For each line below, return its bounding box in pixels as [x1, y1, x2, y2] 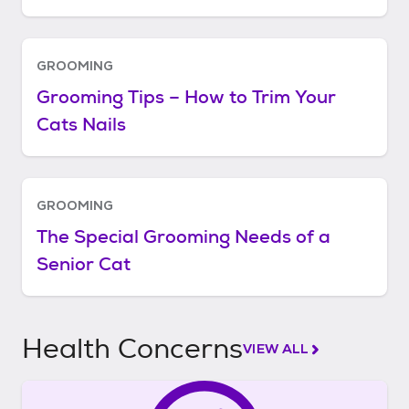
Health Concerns [22, 332, 243, 366]
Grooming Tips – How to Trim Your [37, 85, 336, 109]
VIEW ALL [243, 341, 309, 357]
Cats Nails [37, 112, 126, 136]
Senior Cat [37, 252, 131, 276]
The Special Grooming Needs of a [37, 225, 330, 248]
